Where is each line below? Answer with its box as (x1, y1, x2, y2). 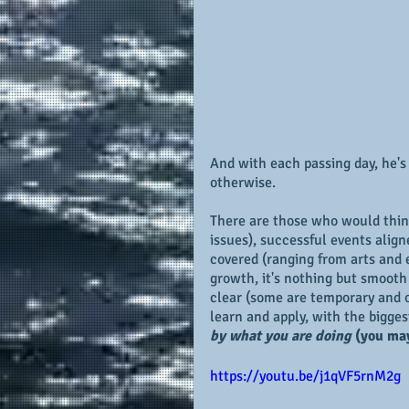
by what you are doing (210, 327, 351, 346)
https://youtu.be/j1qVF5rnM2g (210, 367, 401, 386)
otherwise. (210, 173, 276, 193)
